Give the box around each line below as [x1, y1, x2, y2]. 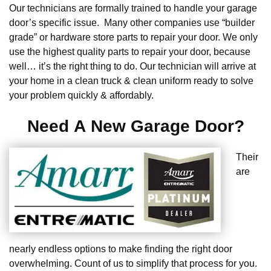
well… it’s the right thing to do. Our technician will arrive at [9, 61, 256, 72]
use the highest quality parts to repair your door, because [9, 47, 250, 57]
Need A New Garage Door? [27, 117, 244, 136]
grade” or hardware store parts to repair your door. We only [9, 32, 258, 43]
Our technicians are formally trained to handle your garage [9, 3, 257, 14]
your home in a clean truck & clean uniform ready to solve [9, 76, 253, 87]
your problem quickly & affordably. [9, 90, 154, 101]
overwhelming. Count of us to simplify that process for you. [9, 258, 257, 269]
